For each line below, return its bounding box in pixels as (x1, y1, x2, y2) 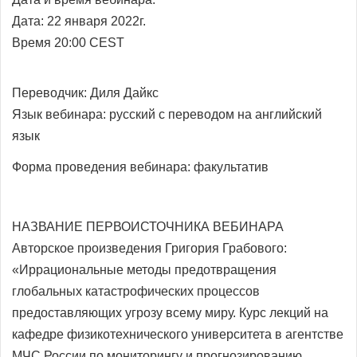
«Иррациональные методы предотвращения (12, 262, 277, 277)
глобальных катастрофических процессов (12, 284, 260, 298)
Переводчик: (12, 85, 90, 100)
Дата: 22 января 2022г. (12, 14, 146, 28)
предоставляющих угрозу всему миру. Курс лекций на (12, 305, 328, 320)
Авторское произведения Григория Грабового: (12, 241, 287, 255)
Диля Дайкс (90, 85, 159, 100)
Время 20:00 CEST (12, 35, 124, 49)
